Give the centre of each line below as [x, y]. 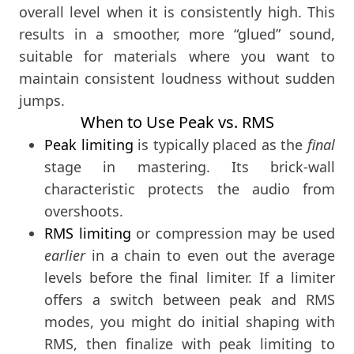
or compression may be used [233, 233]
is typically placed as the [220, 145]
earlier [65, 256]
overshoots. [84, 211]
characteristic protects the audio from [190, 189]
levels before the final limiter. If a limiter [190, 278]
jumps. [42, 101]
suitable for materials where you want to [177, 56]
